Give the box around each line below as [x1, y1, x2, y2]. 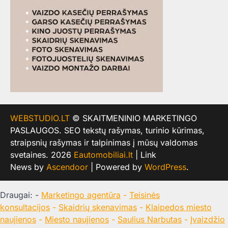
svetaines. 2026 [10, 150, 74, 160]
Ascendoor [46, 162, 88, 173]
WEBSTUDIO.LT [10, 113, 70, 124]
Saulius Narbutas [118, 214, 182, 225]
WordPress [145, 162, 186, 173]
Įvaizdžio [190, 214, 225, 225]
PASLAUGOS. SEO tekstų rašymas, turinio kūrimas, [10, 125, 205, 136]
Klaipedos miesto [146, 202, 212, 213]
